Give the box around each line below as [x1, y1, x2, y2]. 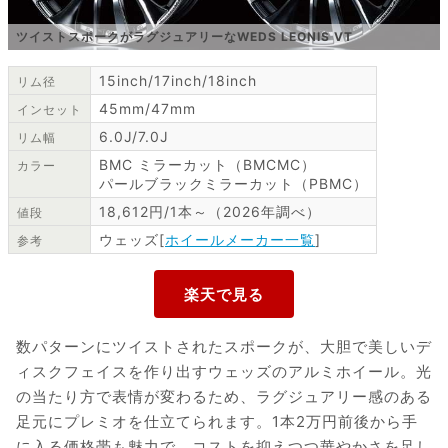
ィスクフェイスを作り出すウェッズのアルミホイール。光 [16, 362, 432, 381]
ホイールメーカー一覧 [165, 231, 315, 248]
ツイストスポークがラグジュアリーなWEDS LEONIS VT [16, 29, 353, 44]
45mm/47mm [99, 100, 196, 117]
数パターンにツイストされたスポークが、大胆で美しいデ [16, 337, 432, 356]
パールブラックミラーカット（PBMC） [99, 175, 368, 192]
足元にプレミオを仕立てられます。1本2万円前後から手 [16, 412, 418, 431]
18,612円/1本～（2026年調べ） [99, 203, 321, 220]
